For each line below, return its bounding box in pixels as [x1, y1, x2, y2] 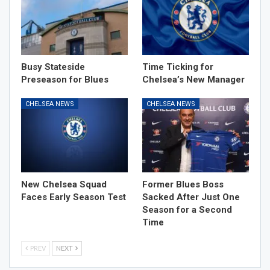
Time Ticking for [142, 61, 213, 72]
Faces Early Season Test [21, 192, 126, 203]
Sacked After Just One [142, 192, 240, 203]
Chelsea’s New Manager [142, 74, 245, 85]
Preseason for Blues [21, 74, 108, 85]
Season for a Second [142, 204, 232, 216]
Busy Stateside [21, 61, 85, 72]
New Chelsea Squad [21, 179, 107, 190]
